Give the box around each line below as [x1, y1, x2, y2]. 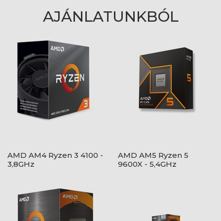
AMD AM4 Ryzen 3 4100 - [7, 150, 103, 160]
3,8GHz [7, 159, 35, 169]
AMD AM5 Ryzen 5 [118, 150, 188, 160]
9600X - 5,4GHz [118, 159, 177, 169]
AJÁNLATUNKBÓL [42, 7, 179, 26]
